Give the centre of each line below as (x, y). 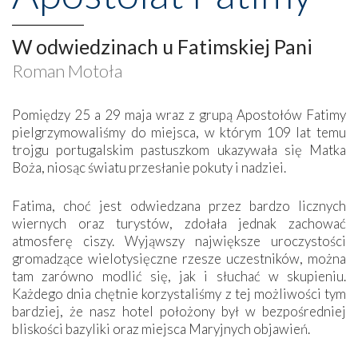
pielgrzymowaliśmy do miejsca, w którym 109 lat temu (179, 132)
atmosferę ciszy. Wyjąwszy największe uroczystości (179, 241)
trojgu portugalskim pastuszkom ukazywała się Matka (179, 149)
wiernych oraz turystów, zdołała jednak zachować (179, 223)
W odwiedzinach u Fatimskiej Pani (162, 46)
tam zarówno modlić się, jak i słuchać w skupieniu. (179, 276)
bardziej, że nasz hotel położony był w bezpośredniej (179, 311)
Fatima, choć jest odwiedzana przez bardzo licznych (179, 205)
